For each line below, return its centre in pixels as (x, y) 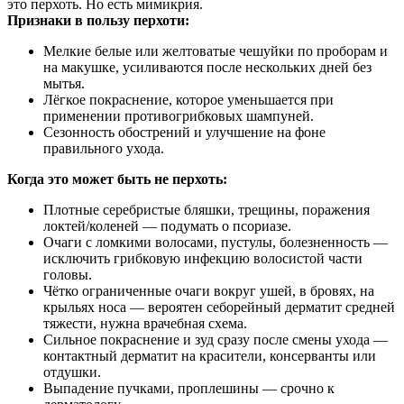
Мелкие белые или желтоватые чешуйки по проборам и (216, 50)
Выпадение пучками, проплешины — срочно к (189, 388)
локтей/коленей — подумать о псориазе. (167, 225)
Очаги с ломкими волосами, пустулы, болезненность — (216, 242)
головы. (68, 274)
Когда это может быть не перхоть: (117, 179)
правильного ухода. (104, 148)
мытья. (64, 83)
